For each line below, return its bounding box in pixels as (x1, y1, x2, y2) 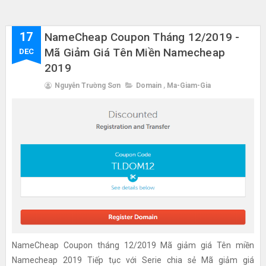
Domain (135, 81, 161, 90)
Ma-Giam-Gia (166, 81, 211, 90)
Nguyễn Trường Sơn (54, 81, 121, 90)
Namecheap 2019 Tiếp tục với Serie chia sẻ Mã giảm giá (11, 255, 255, 265)
